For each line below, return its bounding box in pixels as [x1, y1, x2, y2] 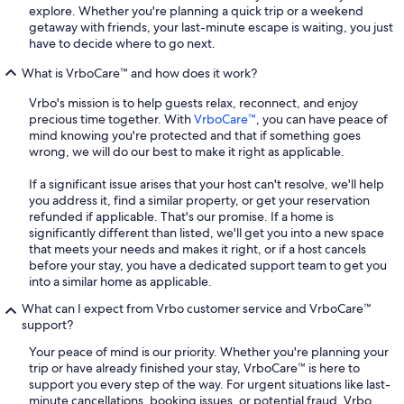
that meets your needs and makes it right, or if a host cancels [29, 240, 366, 257]
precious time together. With [29, 110, 194, 127]
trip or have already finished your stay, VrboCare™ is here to [29, 359, 360, 376]
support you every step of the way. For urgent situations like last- [29, 375, 390, 392]
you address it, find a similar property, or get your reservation [29, 191, 370, 208]
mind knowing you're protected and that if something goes [29, 126, 361, 143]
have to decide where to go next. [29, 34, 216, 51]
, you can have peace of [256, 110, 388, 127]
